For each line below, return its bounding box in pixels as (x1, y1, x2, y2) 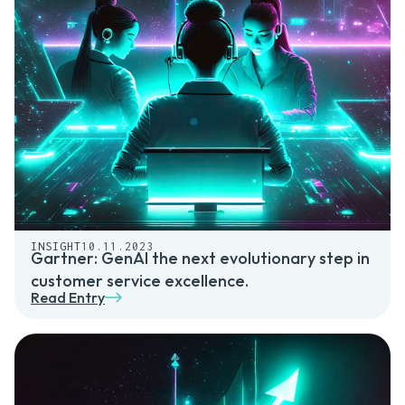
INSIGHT (31, 240, 81, 254)
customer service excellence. (31, 270, 249, 292)
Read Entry (31, 288, 105, 307)
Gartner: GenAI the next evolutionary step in (31, 248, 370, 269)
